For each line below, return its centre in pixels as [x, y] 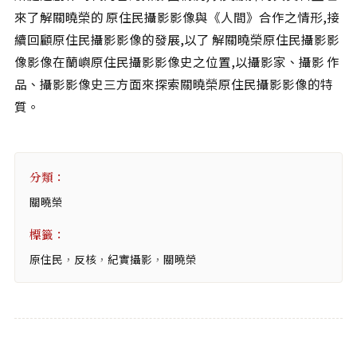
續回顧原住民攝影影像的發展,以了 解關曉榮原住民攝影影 [177, 39]
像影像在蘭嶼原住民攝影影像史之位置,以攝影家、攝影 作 [177, 61]
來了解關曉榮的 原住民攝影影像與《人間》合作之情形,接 [177, 16]
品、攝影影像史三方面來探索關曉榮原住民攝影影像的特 [174, 83]
